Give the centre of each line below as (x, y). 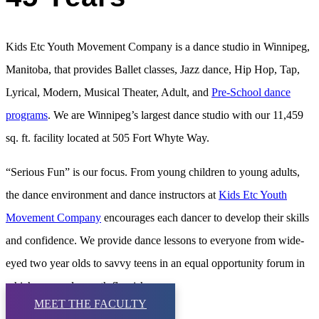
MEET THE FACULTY (90, 303)
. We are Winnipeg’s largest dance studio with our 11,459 (176, 115)
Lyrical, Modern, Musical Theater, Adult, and (109, 92)
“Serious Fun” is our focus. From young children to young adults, (153, 172)
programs (27, 115)
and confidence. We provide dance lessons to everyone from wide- (155, 240)
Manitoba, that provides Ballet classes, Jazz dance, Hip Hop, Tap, (153, 69)
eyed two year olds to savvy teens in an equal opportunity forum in (155, 263)
